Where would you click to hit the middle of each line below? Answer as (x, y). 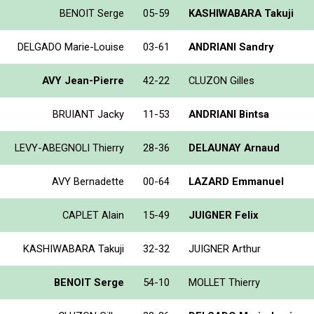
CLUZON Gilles (221, 80)
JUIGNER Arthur (225, 248)
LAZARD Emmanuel (236, 181)
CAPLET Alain (93, 215)
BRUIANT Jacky (88, 114)
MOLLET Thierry (224, 282)
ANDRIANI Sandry (231, 47)
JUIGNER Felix (223, 215)
